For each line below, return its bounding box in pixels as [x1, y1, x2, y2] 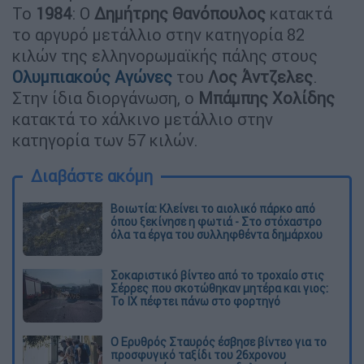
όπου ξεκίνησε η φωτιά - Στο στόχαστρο [110, 214, 322, 230]
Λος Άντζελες [208, 67, 313, 88]
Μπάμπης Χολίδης [198, 88, 335, 109]
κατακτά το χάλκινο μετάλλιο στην [12, 109, 273, 130]
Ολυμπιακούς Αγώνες [12, 67, 172, 88]
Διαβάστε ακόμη [31, 166, 153, 187]
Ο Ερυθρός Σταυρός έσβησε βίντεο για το [110, 334, 327, 349]
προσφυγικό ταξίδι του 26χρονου [110, 347, 286, 362]
